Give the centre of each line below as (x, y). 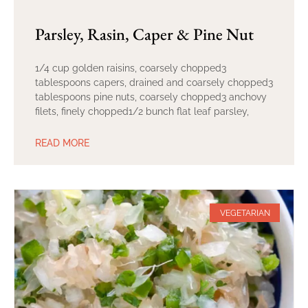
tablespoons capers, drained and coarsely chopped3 (154, 83)
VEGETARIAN (245, 213)
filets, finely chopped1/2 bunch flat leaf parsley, (142, 112)
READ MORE (62, 143)
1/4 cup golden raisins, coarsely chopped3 (131, 68)
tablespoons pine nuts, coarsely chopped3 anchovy (151, 97)
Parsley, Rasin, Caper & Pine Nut (144, 34)
